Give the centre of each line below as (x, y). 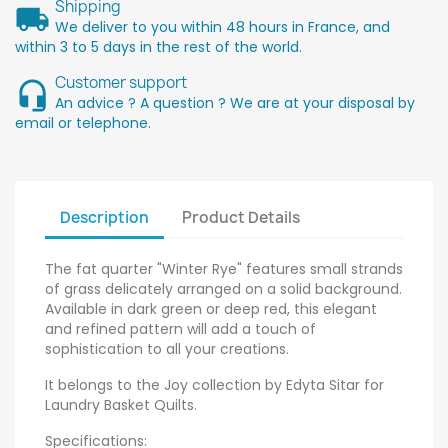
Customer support (121, 82)
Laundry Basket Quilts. (121, 404)
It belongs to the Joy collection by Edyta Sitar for (214, 384)
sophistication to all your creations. (167, 348)
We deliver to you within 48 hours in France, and (222, 26)
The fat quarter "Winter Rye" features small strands (224, 268)
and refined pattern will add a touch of (180, 328)
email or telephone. (83, 122)
